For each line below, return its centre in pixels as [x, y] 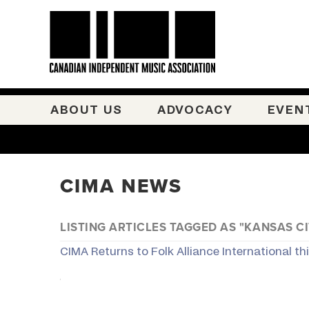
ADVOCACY [195, 110]
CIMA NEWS [121, 186]
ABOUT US [87, 110]
